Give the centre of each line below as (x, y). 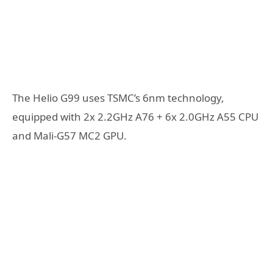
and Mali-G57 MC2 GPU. (69, 136)
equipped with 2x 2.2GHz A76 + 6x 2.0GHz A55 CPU (135, 117)
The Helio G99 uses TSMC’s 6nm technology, (118, 98)
